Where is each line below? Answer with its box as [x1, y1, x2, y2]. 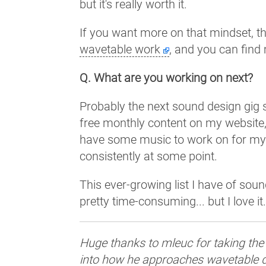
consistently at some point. [80, 148, 218, 163]
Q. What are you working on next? [80, 70, 254, 85]
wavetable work [80, 42, 161, 56]
